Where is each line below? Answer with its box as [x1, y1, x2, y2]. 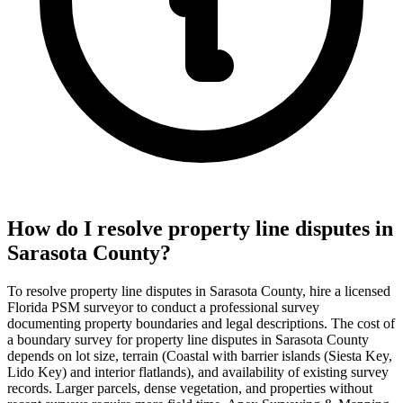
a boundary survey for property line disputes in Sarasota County [7, 331, 369, 347]
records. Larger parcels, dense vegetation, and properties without [7, 380, 372, 396]
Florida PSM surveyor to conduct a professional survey [7, 299, 319, 315]
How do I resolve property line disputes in [7, 216, 393, 240]
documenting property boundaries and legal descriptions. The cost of [7, 315, 395, 331]
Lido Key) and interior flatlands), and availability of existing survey [7, 363, 389, 380]
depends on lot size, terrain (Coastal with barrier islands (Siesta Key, [7, 347, 392, 363]
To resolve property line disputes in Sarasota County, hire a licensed [7, 282, 390, 299]
